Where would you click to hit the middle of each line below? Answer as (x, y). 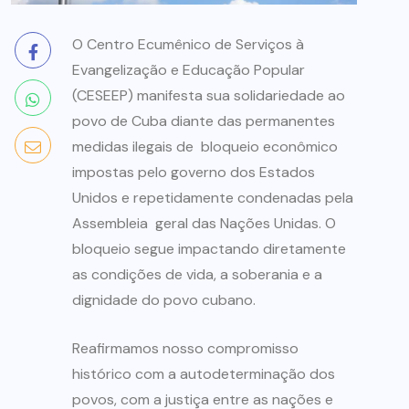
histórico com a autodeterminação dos (204, 374)
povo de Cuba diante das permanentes (204, 121)
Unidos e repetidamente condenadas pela (213, 198)
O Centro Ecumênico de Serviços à (188, 45)
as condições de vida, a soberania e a (197, 275)
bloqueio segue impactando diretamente (209, 249)
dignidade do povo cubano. (164, 300)
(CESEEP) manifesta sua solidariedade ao (209, 96)
